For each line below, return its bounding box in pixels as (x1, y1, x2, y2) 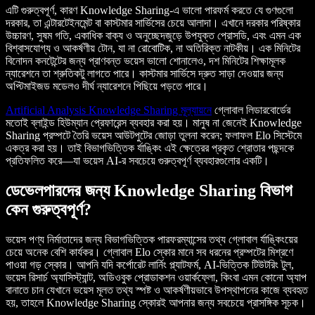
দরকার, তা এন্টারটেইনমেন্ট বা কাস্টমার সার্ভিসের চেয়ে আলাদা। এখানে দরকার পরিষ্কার (6, 17, 300, 30)
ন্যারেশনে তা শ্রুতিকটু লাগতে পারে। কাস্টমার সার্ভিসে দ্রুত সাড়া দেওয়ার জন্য (6, 67, 283, 80)
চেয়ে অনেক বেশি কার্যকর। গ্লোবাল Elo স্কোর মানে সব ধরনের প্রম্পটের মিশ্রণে (6, 246, 293, 259)
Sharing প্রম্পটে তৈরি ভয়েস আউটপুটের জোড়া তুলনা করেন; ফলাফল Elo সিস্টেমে (6, 129, 302, 142)
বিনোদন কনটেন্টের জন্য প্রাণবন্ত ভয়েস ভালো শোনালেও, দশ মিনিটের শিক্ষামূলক (6, 55, 285, 67)
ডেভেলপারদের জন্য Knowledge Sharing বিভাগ (6, 181, 292, 200)
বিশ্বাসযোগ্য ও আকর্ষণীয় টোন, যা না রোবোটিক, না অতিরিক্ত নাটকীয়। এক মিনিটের (6, 42, 300, 55)
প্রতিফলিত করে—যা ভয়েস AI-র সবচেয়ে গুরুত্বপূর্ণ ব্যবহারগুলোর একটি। (6, 155, 269, 167)
